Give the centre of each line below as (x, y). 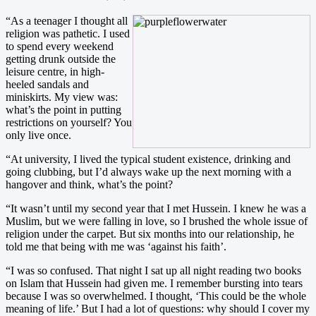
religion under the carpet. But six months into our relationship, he (150, 233)
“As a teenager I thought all (67, 20)
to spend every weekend (60, 46)
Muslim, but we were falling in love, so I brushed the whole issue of (157, 221)
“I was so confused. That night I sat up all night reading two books (153, 270)
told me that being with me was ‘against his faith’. (116, 246)
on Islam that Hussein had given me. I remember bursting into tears (154, 283)
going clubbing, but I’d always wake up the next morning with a (148, 171)
